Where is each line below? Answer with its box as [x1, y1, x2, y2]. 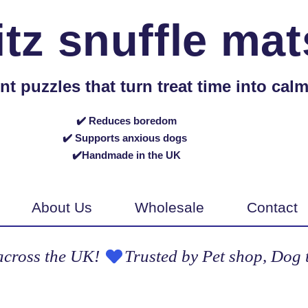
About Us [32, 199, 92, 215]
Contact [247, 199, 298, 215]
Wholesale [135, 199, 204, 215]
